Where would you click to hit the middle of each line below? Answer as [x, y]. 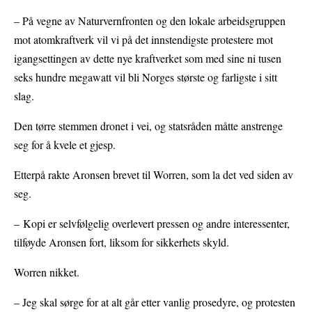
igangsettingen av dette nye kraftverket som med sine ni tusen [148, 58]
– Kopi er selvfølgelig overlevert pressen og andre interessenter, [152, 224]
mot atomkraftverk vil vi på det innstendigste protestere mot [143, 40]
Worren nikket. [47, 272]
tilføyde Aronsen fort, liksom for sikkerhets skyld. [122, 242]
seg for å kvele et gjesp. [65, 145]
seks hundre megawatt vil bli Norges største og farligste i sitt [146, 77]
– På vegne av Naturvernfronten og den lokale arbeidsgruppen [150, 21]
